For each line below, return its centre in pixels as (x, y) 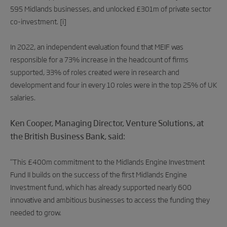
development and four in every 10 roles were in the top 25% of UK (113, 84)
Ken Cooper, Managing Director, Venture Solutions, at (107, 123)
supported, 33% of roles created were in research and (95, 72)
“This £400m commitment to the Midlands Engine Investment (107, 161)
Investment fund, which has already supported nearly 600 (101, 187)
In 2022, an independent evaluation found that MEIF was (97, 46)
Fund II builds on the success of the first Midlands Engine (99, 174)
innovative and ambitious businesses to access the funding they (110, 199)
